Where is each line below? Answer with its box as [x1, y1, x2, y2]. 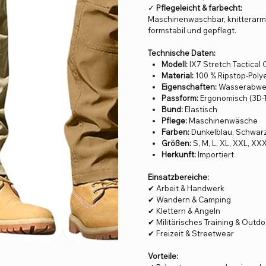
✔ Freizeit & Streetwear [148, 229, 234, 239]
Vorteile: [148, 251, 178, 261]
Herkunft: [161, 150, 197, 160]
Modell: [161, 59, 188, 69]
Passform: [161, 93, 199, 103]
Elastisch [183, 104, 218, 115]
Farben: [161, 127, 190, 137]
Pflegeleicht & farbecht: [156, 3, 242, 13]
